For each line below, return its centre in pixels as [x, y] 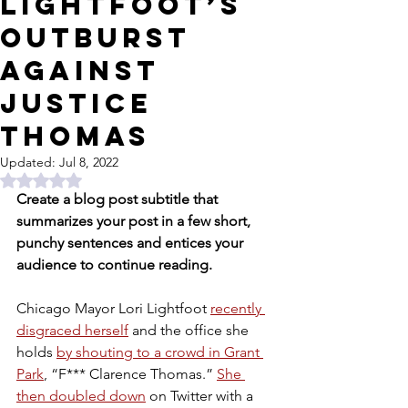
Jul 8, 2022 [89, 162]
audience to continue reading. [114, 265]
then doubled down [81, 396]
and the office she [190, 330]
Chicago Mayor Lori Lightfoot [113, 308]
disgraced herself [72, 330]
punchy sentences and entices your [132, 243]
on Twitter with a [201, 396]
